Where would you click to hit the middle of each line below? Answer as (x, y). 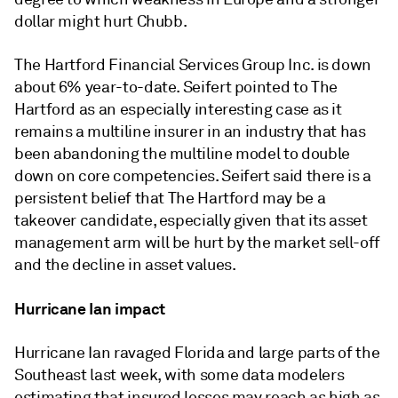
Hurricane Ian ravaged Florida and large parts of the (197, 352)
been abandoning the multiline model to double (182, 153)
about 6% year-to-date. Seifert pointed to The (176, 87)
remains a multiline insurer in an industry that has (190, 131)
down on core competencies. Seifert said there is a (193, 175)
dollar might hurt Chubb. (101, 21)
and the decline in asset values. (125, 264)
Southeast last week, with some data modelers (179, 374)
